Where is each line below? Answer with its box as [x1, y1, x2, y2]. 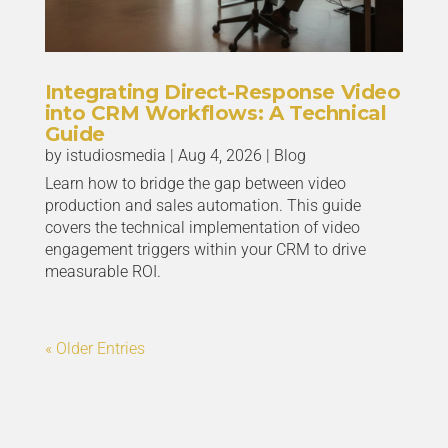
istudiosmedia [65, 146, 166, 165]
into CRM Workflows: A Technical [44, 101, 387, 125]
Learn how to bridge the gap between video [44, 174, 346, 193]
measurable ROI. [44, 262, 161, 281]
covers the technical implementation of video [44, 218, 360, 237]
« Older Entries [44, 339, 145, 358]
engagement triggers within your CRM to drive [44, 240, 366, 259]
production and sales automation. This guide [44, 196, 361, 215]
